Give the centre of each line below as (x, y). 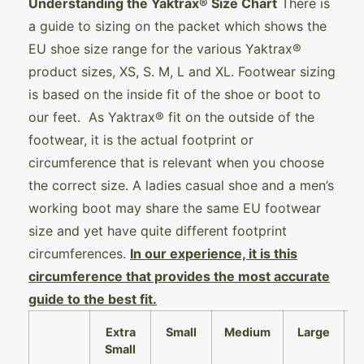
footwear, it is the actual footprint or (141, 140)
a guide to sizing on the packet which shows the (178, 26)
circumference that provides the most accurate (179, 277)
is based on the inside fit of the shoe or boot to (175, 95)
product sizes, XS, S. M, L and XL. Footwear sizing (182, 72)
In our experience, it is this (214, 254)
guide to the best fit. (93, 299)
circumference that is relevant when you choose (176, 163)
